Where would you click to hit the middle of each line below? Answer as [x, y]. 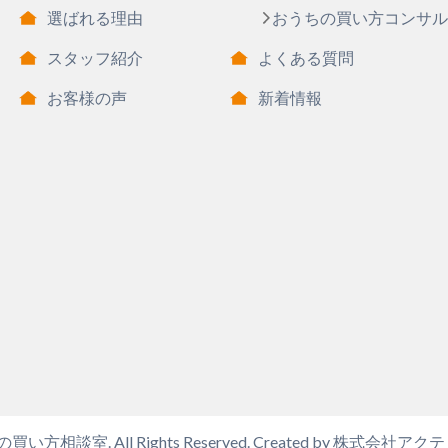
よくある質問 [305, 58]
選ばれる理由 [94, 18]
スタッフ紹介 [94, 58]
